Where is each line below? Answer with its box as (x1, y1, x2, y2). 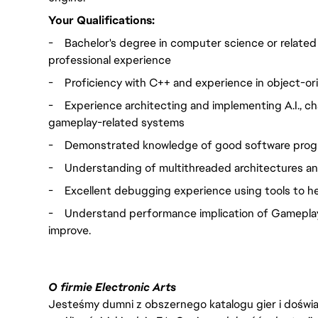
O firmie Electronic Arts (48, 280, 176, 295)
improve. (48, 223, 91, 238)
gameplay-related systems (48, 115, 185, 130)
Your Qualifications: (48, 13, 155, 28)
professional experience (48, 53, 171, 67)
